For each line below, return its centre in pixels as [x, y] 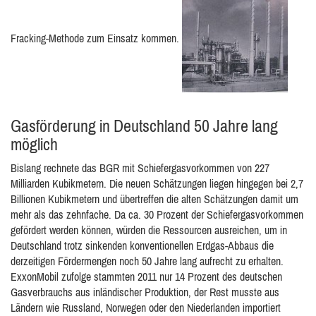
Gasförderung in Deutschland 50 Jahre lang [144, 126]
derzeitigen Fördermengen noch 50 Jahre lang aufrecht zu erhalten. [147, 261]
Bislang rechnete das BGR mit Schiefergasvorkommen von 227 [140, 168]
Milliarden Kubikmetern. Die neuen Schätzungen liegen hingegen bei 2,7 [157, 183]
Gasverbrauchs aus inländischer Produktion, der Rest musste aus [145, 292]
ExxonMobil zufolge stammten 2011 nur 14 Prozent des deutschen [146, 276]
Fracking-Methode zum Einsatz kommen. [96, 38]
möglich [34, 144]
